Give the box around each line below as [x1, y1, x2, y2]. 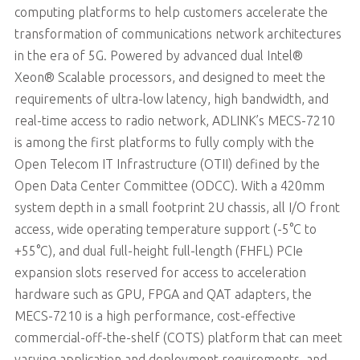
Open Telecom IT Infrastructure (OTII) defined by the [14, 156, 320, 171]
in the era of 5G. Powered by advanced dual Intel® [14, 47, 303, 63]
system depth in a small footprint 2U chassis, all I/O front [14, 199, 340, 215]
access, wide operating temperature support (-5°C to [14, 221, 317, 236]
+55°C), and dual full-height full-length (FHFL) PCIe [14, 243, 303, 258]
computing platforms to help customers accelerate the [14, 4, 328, 19]
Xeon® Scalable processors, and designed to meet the [14, 69, 325, 84]
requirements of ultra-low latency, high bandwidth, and [14, 91, 329, 106]
